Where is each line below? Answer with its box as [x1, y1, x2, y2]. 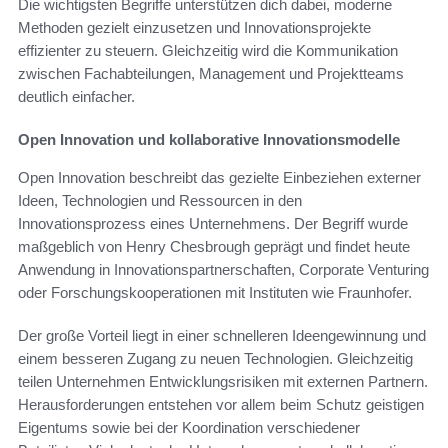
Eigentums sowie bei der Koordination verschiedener [18, 418, 360, 436]
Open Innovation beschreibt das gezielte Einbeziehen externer [18, 168, 421, 186]
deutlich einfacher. [18, 87, 135, 105]
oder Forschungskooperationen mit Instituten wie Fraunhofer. [18, 283, 412, 301]
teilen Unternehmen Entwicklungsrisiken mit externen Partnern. [18, 372, 428, 390]
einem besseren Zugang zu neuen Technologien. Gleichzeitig [18, 349, 413, 367]
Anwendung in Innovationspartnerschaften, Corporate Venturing [18, 260, 429, 278]
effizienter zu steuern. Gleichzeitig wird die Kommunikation [18, 41, 398, 59]
